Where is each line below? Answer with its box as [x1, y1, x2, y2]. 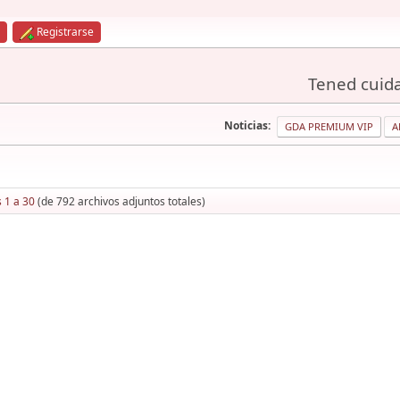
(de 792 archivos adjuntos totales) [35, 194, 205, 209]
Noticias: [224, 118, 271, 134]
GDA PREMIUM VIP [285, 120, 373, 133]
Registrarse [37, 24, 94, 39]
